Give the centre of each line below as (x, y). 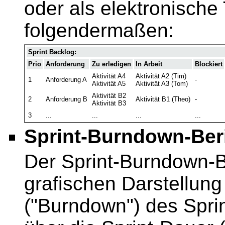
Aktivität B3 (109, 103)
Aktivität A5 (109, 84)
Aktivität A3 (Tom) (162, 84)
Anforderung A (66, 80)
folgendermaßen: (99, 30)
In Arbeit (149, 64)
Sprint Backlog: (52, 52)
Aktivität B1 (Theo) (163, 99)
